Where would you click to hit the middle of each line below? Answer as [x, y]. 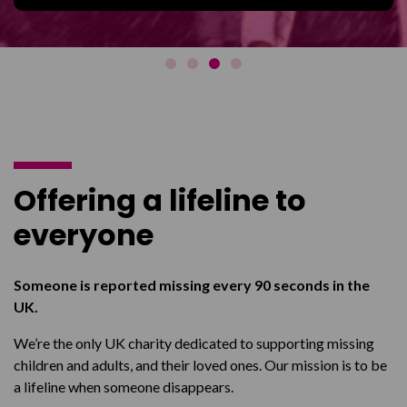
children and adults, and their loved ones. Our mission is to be [200, 365]
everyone [84, 235]
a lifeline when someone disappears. [124, 387]
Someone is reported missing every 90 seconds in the [192, 285]
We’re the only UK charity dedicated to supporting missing [194, 343]
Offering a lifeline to [160, 201]
